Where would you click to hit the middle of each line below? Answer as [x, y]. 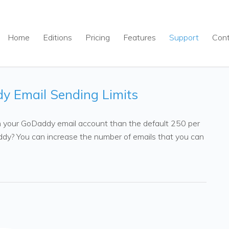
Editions [58, 37]
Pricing [98, 37]
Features [140, 37]
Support [184, 37]
